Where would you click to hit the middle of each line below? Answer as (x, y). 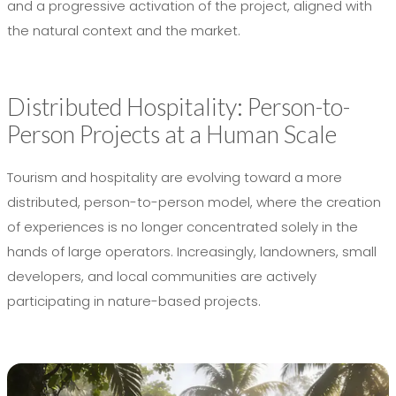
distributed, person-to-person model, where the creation (194, 202)
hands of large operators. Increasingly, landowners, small (192, 252)
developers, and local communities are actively (162, 277)
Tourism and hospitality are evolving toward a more (175, 178)
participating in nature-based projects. (134, 301)
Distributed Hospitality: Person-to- (179, 107)
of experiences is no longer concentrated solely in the (183, 227)
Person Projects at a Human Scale (172, 134)
